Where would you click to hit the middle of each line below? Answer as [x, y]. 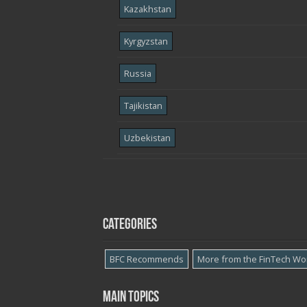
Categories [130, 225]
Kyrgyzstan [146, 41]
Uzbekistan [147, 138]
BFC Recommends [146, 259]
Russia [137, 73]
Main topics [131, 298]
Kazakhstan [147, 9]
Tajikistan [143, 106]
